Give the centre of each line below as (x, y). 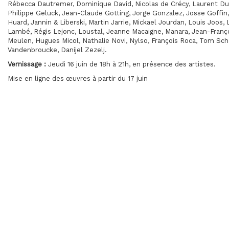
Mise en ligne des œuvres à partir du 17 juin (78, 78)
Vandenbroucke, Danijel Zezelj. (57, 50)
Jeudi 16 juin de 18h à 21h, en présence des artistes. (131, 64)
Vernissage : (27, 64)
